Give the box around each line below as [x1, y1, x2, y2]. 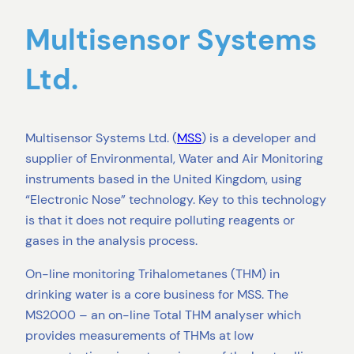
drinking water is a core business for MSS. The [25, 286, 288, 303]
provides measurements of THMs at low [25, 327, 254, 345]
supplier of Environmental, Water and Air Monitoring [25, 150, 323, 168]
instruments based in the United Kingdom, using [25, 171, 302, 188]
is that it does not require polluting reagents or [25, 212, 295, 229]
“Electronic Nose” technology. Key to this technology [25, 191, 326, 209]
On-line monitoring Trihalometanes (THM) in [25, 265, 280, 283]
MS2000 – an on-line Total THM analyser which [25, 307, 301, 324]
